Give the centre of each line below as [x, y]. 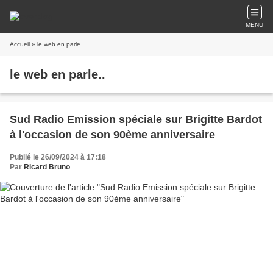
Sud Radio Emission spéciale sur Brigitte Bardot [136, 119]
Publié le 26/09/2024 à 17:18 [58, 157]
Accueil [20, 44]
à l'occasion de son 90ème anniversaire [112, 135]
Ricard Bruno [47, 167]
